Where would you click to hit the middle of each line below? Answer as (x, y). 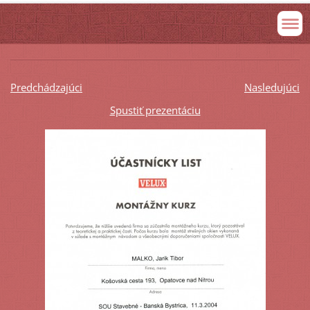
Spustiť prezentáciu (155, 110)
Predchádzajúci (46, 87)
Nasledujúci (272, 87)
